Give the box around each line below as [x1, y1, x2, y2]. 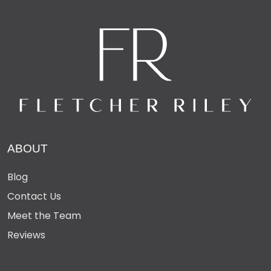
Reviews [7, 227, 45, 242]
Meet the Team [7, 208, 81, 223]
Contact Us [7, 189, 61, 203]
